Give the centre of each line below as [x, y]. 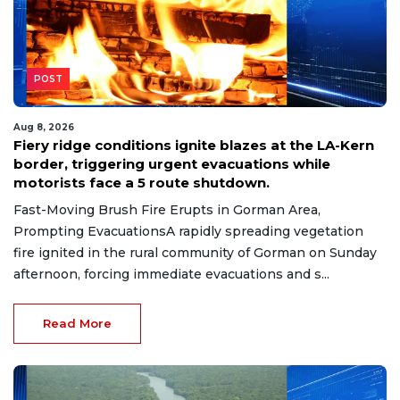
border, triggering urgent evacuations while [172, 163]
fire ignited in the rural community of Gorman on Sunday [195, 252]
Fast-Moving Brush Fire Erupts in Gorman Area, [167, 209]
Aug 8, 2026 [44, 127]
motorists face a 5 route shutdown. [142, 182]
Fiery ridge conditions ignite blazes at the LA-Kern [194, 145]
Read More [77, 323]
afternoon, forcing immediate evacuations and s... [171, 274]
